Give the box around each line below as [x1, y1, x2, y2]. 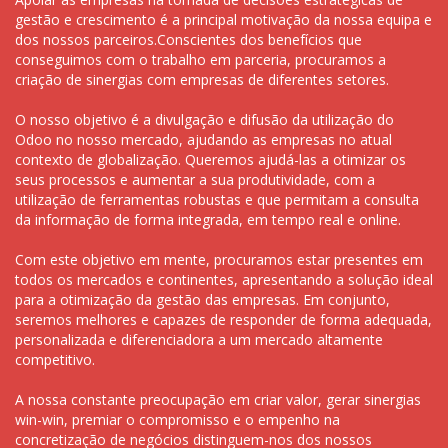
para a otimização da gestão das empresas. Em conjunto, [15, 289, 390, 309]
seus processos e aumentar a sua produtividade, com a [15, 169, 375, 189]
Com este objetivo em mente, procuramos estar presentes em [15, 249, 423, 269]
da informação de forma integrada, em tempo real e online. [15, 209, 401, 229]
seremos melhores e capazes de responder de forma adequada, [15, 309, 432, 329]
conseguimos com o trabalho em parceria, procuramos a [15, 49, 386, 69]
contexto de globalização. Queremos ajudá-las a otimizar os [15, 149, 406, 169]
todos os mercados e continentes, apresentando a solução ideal [15, 269, 433, 289]
